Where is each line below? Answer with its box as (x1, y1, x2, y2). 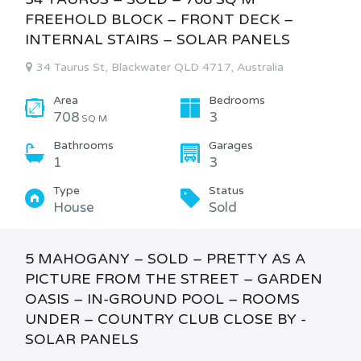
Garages (209, 139, 253, 152)
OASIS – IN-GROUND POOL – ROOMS (25, 290, 300, 308)
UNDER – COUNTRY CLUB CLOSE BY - (25, 310, 306, 328)
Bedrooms (209, 93, 265, 107)
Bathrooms (53, 139, 114, 152)
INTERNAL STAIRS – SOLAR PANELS (25, 31, 290, 48)
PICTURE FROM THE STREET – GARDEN (25, 270, 322, 288)
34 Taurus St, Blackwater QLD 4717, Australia (36, 60, 284, 74)
